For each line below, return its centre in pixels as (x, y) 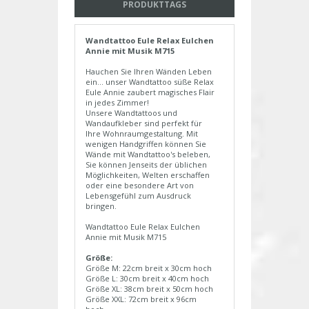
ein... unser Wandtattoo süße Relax (150, 82)
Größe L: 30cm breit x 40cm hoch (147, 279)
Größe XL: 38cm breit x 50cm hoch (149, 289)
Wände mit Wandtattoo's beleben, (148, 154)
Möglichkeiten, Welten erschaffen (148, 175)
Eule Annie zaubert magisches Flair (150, 92)
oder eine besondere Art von (140, 186)
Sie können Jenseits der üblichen (146, 165)
